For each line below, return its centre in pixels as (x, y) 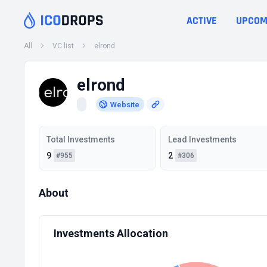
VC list (63, 46)
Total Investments (81, 139)
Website (125, 104)
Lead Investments (202, 139)
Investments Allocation (111, 233)
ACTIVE (202, 20)
